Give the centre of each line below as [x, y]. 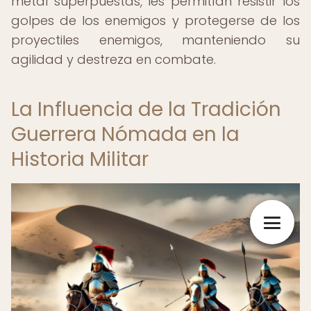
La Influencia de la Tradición [146, 109]
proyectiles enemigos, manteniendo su [155, 40]
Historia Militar [80, 159]
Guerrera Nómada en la [125, 134]
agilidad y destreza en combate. [114, 59]
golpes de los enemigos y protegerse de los [155, 20]
